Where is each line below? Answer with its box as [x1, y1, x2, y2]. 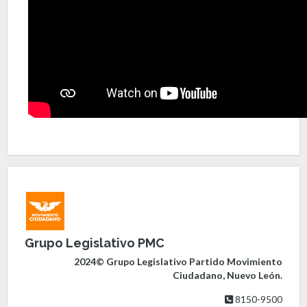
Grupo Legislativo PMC [25, 236, 164, 251]
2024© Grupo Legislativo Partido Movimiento [74, 255, 282, 267]
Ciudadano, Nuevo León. [173, 269, 282, 281]
